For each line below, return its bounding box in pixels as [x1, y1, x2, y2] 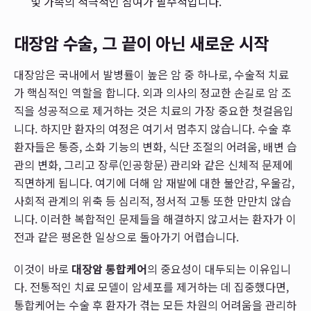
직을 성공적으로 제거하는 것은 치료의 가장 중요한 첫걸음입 [14, 102, 294, 119]
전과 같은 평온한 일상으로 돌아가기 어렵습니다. [14, 228, 239, 245]
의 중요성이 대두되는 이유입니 [147, 260, 291, 277]
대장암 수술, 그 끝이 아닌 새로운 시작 [14, 31, 269, 55]
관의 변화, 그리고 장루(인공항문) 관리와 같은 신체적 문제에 [14, 156, 293, 173]
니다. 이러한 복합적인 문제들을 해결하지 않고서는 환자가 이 [14, 210, 296, 227]
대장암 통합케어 [72, 260, 147, 277]
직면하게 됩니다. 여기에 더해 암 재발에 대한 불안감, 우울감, [14, 174, 294, 191]
